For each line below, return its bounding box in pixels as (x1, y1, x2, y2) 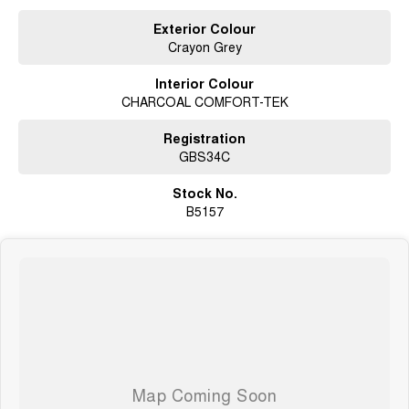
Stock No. (172, 184, 237, 202)
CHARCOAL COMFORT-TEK (121, 92, 288, 110)
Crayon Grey (167, 37, 242, 56)
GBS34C (179, 147, 230, 165)
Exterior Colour (153, 19, 256, 37)
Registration (163, 129, 246, 147)
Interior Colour (155, 74, 254, 92)
